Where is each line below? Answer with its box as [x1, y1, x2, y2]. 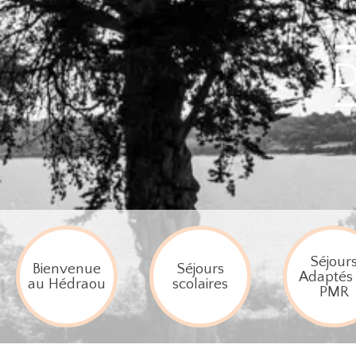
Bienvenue [33, 261, 101, 277]
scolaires [172, 276, 228, 292]
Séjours [176, 261, 224, 277]
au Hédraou [28, 276, 106, 292]
